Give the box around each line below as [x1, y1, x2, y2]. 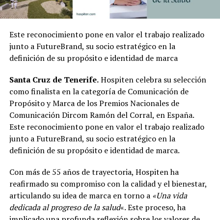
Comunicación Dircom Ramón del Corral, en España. [9, 109, 194, 120]
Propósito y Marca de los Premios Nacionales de [9, 97, 179, 109]
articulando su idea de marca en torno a [9, 190, 152, 201]
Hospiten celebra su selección [98, 74, 206, 85]
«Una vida [152, 190, 187, 201]
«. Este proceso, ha [120, 201, 186, 213]
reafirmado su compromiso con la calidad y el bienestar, [9, 178, 207, 189]
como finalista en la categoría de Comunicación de [9, 85, 189, 97]
